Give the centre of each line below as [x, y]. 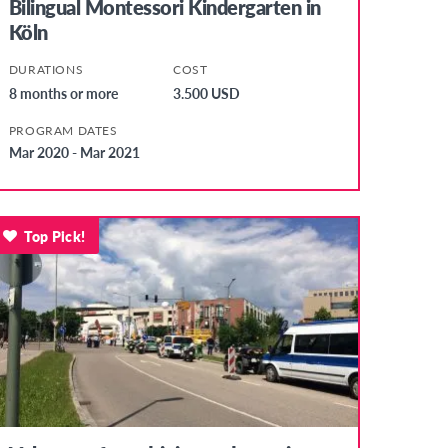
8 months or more [63, 92]
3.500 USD [207, 92]
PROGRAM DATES [63, 130]
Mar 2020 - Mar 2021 [74, 151]
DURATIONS [46, 69]
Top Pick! [55, 235]
